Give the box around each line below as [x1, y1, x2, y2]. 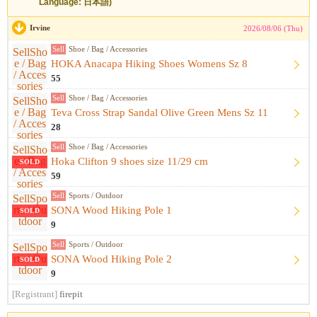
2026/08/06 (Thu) [243, 24, 303, 33]
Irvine [30, 23, 50, 32]
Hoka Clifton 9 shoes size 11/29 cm [51, 156, 208, 167]
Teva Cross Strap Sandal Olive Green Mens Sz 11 [51, 107, 268, 118]
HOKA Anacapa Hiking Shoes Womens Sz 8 [51, 58, 248, 69]
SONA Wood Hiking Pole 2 [51, 253, 172, 265]
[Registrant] [12, 289, 57, 299]
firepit [59, 289, 83, 299]
